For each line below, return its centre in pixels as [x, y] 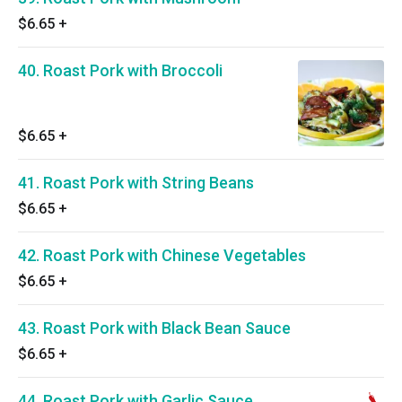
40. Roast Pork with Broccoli [120, 70]
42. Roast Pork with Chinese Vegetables [162, 255]
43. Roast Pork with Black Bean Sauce [154, 328]
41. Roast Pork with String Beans [136, 183]
